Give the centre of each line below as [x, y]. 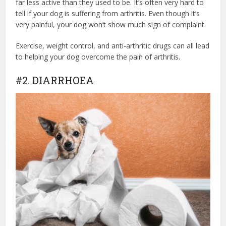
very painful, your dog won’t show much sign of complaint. [111, 24]
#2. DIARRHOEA [55, 80]
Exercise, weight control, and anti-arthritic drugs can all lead [113, 45]
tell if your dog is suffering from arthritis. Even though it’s [108, 13]
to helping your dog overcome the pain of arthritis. [98, 56]
